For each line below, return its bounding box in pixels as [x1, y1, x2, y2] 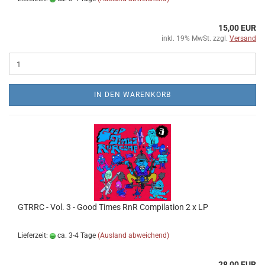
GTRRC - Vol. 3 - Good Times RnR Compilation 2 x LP [18, 202, 208, 212]
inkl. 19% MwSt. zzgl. [161, 34, 230, 43]
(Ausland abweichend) [98, 231, 169, 240]
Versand [230, 34, 256, 43]
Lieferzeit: [18, 231, 50, 240]
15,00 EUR [218, 23, 256, 33]
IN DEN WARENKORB [94, 91, 171, 99]
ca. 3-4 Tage [56, 231, 96, 240]
